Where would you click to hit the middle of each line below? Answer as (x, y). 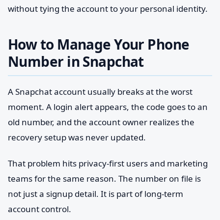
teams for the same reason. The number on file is (104, 179)
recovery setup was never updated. (77, 137)
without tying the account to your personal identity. (108, 9)
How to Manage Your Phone (99, 44)
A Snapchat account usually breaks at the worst (100, 92)
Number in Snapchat (76, 61)
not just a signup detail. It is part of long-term (96, 194)
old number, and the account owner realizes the (101, 122)
